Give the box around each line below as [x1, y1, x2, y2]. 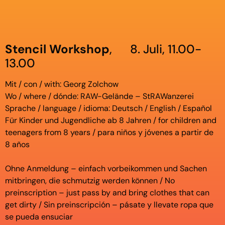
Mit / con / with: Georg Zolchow [5, 78, 119, 89]
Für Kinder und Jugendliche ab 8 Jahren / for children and [5, 115, 216, 126]
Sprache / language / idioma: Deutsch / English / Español [5, 102, 212, 114]
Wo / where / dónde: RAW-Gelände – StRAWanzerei [5, 90, 194, 101]
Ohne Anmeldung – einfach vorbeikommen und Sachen [5, 163, 207, 174]
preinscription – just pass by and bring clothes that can [5, 187, 209, 198]
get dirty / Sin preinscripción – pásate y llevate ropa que [5, 199, 213, 210]
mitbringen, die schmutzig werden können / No [5, 175, 175, 186]
